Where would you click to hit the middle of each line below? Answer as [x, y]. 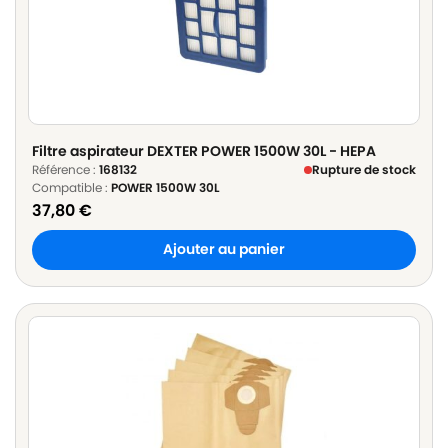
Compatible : [71, 187]
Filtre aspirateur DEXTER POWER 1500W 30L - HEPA [204, 150]
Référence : [65, 169]
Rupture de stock [364, 169]
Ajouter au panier [224, 250]
